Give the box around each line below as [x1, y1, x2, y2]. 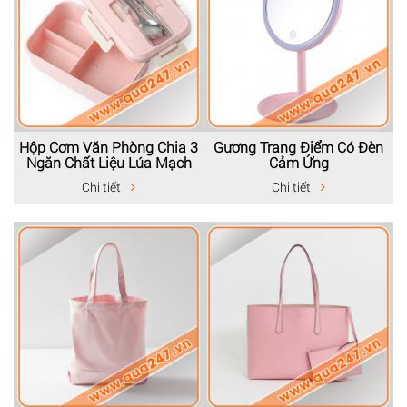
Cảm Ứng [268, 152, 329, 172]
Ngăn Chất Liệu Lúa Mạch [25, 152, 192, 172]
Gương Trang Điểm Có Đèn [213, 136, 383, 156]
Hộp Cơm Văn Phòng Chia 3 [19, 136, 198, 156]
